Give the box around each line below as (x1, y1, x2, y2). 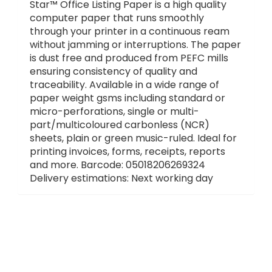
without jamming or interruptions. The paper (30, 37, 241, 52)
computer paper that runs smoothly (30, 10, 204, 25)
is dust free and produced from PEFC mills (30, 50, 228, 65)
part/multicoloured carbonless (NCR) (30, 117, 209, 132)
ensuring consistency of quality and (30, 64, 197, 78)
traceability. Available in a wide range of (30, 77, 219, 92)
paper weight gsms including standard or (30, 90, 225, 105)
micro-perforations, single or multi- (30, 104, 199, 118)
